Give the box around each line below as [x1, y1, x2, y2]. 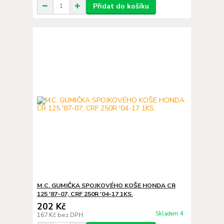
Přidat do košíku [92, 1, 149, 11]
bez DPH [57, 211, 83, 219]
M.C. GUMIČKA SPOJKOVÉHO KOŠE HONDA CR [36, 181, 175, 189]
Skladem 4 [155, 210, 185, 218]
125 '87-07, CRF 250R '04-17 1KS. [36, 190, 133, 198]
